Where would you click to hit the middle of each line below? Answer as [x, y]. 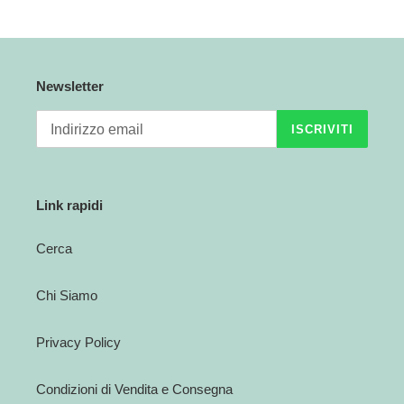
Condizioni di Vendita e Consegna [134, 389]
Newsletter [70, 86]
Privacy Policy [78, 342]
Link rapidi [69, 206]
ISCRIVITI [322, 129]
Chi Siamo [67, 295]
